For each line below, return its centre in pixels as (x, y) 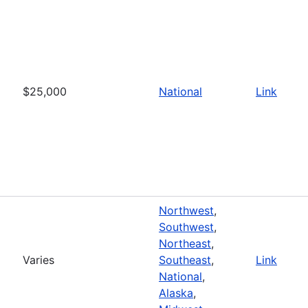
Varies (38, 260)
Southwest (186, 227)
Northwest (186, 210)
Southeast (185, 260)
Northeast (185, 243)
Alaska (176, 293)
